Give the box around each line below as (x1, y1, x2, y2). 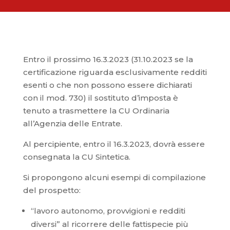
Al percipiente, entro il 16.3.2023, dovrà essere (23, 139, 205, 149)
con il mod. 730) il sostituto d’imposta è (23, 93, 178, 103)
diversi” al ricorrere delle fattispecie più (30, 219, 188, 229)
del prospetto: (23, 185, 81, 195)
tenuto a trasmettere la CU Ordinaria (23, 106, 169, 116)
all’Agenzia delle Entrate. (23, 119, 122, 128)
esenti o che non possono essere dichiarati (23, 80, 192, 90)
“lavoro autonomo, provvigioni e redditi (30, 206, 185, 216)
